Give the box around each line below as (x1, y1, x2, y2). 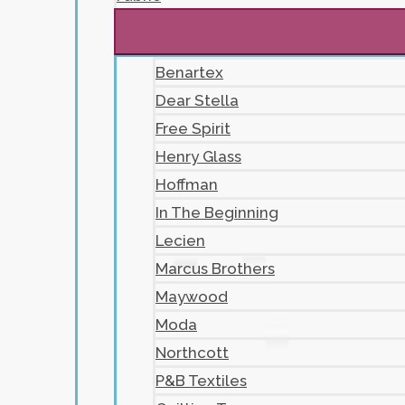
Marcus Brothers (155, 259, 275, 278)
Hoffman (155, 175, 218, 193)
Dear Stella (155, 91, 239, 109)
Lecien (155, 231, 205, 250)
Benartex (155, 63, 223, 81)
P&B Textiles (155, 372, 247, 390)
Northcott (155, 344, 229, 362)
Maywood (155, 287, 228, 306)
